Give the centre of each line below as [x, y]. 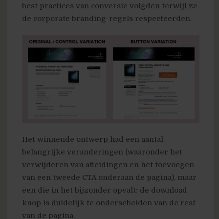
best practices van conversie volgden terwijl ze [110, 6]
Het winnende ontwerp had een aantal [93, 140]
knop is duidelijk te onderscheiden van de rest [109, 203]
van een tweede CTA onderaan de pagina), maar [109, 178]
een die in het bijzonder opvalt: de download [105, 190]
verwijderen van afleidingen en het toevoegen [108, 165]
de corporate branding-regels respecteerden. [107, 18]
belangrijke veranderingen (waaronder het [102, 152]
